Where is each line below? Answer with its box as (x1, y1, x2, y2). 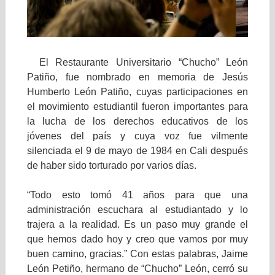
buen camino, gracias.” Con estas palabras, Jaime (26, 249, 249, 260)
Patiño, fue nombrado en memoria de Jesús (26, 72, 249, 83)
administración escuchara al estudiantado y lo (26, 204, 249, 215)
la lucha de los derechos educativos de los (26, 116, 249, 127)
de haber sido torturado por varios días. (26, 160, 199, 171)
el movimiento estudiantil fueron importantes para (26, 101, 249, 112)
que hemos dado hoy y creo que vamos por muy (26, 234, 249, 245)
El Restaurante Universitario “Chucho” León (39, 57, 249, 68)
